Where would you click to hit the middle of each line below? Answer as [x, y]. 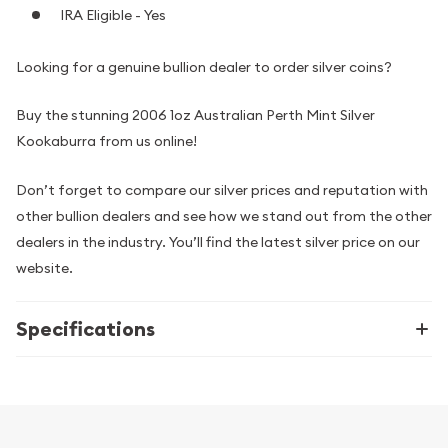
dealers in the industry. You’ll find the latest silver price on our [218, 241]
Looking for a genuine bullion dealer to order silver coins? [204, 66]
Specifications [85, 328]
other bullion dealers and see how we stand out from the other [224, 215]
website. [44, 267]
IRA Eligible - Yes [113, 15]
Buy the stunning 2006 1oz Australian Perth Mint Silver [195, 115]
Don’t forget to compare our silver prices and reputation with [222, 189]
